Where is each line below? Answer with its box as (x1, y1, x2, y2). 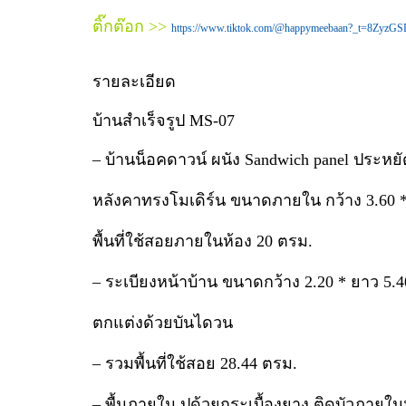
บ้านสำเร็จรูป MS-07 (92, 111, 235, 130)
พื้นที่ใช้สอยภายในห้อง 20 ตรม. (92, 231, 313, 250)
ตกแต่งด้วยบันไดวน (92, 313, 233, 332)
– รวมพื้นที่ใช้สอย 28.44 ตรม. (92, 353, 302, 372)
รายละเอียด (92, 72, 176, 91)
